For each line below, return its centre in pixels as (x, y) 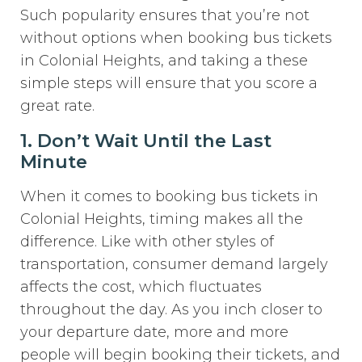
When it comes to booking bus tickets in (170, 196)
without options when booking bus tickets (177, 38)
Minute (54, 161)
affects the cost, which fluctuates (141, 286)
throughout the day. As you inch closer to (172, 309)
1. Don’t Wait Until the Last (146, 140)
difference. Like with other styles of (147, 241)
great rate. (58, 105)
